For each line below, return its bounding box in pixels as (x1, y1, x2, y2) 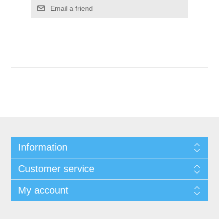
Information (18, 142, 67, 153)
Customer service (18, 163, 94, 175)
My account (18, 185, 68, 196)
